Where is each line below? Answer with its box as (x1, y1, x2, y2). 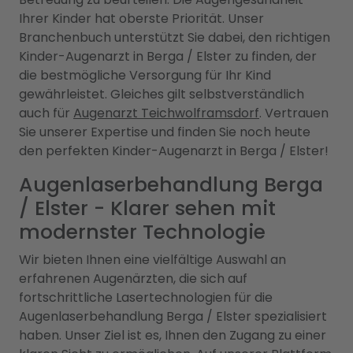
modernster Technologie (19, 217, 266, 246)
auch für (19, 103, 73, 122)
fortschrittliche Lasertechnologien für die (19, 288, 273, 307)
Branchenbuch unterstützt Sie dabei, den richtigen (19, 28, 330, 46)
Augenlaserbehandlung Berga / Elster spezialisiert (19, 307, 327, 325)
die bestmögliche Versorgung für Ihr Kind (19, 65, 271, 84)
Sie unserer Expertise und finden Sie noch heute (19, 122, 310, 141)
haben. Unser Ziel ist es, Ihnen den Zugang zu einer (19, 325, 326, 344)
